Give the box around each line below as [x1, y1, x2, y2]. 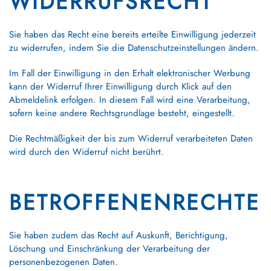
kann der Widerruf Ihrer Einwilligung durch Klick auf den [9, 80, 232, 93]
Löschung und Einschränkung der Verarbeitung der [9, 242, 210, 255]
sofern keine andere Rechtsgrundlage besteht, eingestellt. [9, 106, 235, 120]
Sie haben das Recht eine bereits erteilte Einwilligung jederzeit [9, 28, 256, 41]
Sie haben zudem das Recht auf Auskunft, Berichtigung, [9, 229, 228, 242]
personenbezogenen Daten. [9, 255, 118, 269]
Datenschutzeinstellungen [128, 41, 226, 54]
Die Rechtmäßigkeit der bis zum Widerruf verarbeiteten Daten [9, 132, 253, 145]
